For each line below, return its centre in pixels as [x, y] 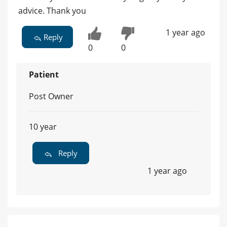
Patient [44, 75]
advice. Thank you [52, 10]
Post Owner [51, 97]
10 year [43, 127]
